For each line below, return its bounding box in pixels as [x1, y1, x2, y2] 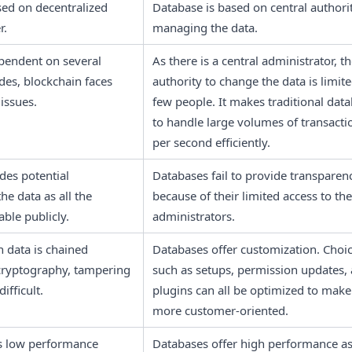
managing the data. [152, 19, 258, 35]
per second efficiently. [152, 134, 270, 150]
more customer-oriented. [152, 302, 291, 318]
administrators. [152, 207, 238, 224]
